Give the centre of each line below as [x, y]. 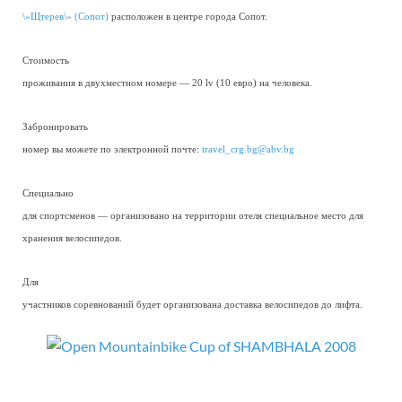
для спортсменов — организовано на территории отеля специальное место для [193, 216]
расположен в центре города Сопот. [188, 17]
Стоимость [46, 61]
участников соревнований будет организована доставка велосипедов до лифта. [192, 305]
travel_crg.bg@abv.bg [248, 149]
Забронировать [55, 127]
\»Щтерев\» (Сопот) [66, 17]
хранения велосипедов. [72, 238]
